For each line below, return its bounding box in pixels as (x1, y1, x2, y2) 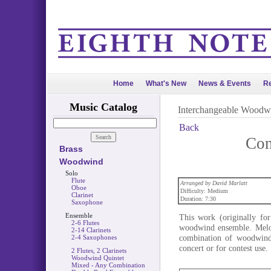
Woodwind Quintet (71, 254, 124, 261)
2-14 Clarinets (71, 226, 111, 233)
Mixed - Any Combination (71, 261, 145, 269)
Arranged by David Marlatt (180, 180, 247, 186)
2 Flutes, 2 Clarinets (71, 247, 126, 254)
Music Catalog (69, 101, 137, 113)
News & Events (198, 79, 251, 88)
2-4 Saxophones (71, 233, 117, 241)
